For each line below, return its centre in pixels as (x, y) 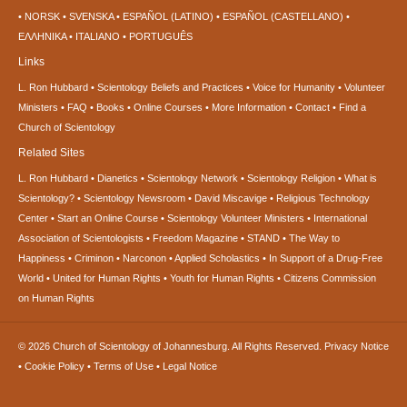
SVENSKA (91, 17)
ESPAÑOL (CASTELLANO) (283, 17)
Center (33, 218)
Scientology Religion (291, 179)
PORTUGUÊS (161, 37)
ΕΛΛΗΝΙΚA (42, 37)
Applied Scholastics (217, 258)
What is (361, 179)
